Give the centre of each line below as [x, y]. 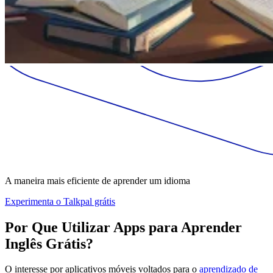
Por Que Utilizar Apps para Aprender [123, 227]
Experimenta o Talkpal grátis [60, 201]
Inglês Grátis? [49, 243]
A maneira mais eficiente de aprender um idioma [97, 180]
